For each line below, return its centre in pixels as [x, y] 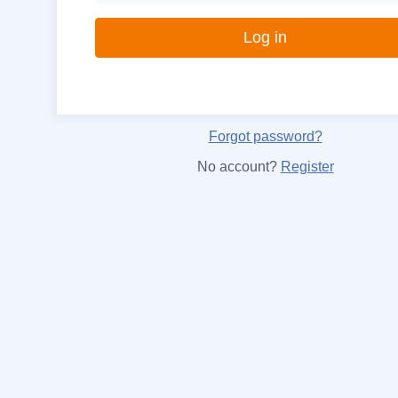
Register [307, 167]
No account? [239, 167]
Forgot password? [265, 136]
